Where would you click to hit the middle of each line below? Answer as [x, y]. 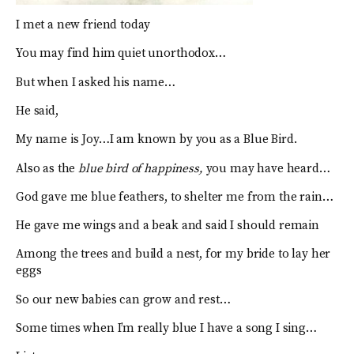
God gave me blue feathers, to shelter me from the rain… [175, 197]
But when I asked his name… [96, 82]
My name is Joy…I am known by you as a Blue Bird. [156, 140]
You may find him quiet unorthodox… [121, 54]
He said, [37, 111]
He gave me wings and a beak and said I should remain [168, 226]
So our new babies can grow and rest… [123, 299]
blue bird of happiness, [141, 168]
